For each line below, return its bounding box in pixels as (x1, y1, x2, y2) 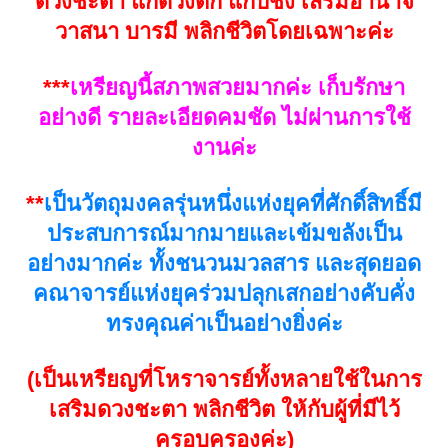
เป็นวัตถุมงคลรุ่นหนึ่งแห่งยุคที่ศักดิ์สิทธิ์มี (44, 190, 422, 216)
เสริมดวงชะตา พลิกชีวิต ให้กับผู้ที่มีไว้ (48, 396, 400, 422)
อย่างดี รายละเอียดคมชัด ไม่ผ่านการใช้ (37, 104, 411, 130)
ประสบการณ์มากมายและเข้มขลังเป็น (46, 220, 402, 246)
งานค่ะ (191, 134, 257, 160)
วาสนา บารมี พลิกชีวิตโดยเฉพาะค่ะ (54, 18, 394, 44)
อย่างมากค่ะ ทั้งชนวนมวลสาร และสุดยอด (27, 250, 421, 276)
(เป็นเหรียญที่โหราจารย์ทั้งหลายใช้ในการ (26, 366, 422, 392)
